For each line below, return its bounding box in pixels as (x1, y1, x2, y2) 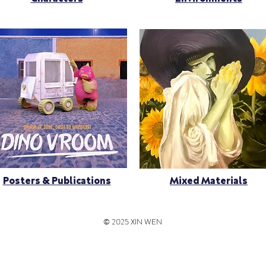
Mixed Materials (170, 175, 248, 186)
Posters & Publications (2, 175, 111, 186)
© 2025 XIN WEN (103, 216, 162, 227)
